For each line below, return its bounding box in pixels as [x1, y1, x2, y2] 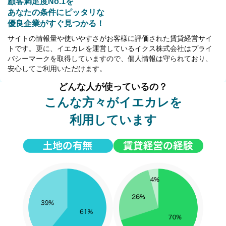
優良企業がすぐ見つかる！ [8, 19, 104, 28]
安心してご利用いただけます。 [8, 64, 106, 73]
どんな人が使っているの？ [59, 81, 167, 92]
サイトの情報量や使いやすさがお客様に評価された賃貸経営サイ [8, 34, 212, 42]
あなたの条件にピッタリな [8, 8, 104, 17]
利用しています [69, 112, 157, 127]
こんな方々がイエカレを [44, 95, 182, 109]
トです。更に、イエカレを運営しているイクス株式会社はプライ [8, 44, 212, 52]
